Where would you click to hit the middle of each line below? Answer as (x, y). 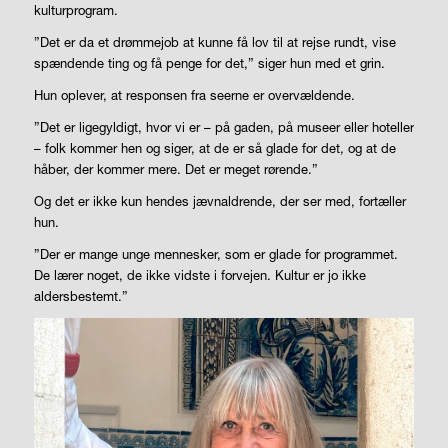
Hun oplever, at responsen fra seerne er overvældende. (194, 94)
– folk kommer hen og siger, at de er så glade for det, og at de (214, 147)
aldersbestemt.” (80, 295)
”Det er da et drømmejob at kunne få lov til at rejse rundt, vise (214, 41)
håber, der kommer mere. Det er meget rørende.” (175, 168)
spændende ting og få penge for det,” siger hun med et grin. (209, 62)
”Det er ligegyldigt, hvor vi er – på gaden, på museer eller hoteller (223, 126)
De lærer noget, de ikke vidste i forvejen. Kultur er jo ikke (199, 274)
